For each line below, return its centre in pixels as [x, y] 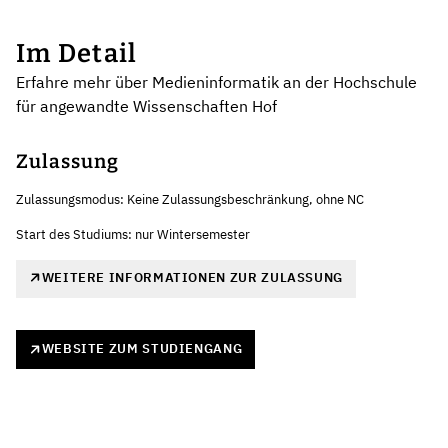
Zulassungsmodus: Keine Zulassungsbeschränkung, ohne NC [190, 199]
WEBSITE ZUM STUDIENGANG [142, 349]
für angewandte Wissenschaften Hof [146, 105]
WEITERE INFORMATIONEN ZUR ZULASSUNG [192, 277]
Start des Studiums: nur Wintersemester [133, 234]
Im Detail [77, 53]
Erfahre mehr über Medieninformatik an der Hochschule [216, 81]
